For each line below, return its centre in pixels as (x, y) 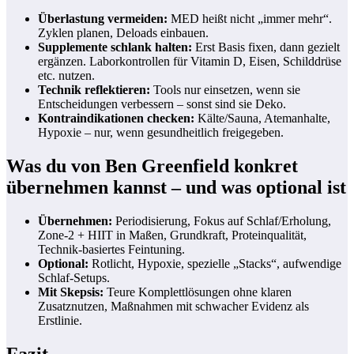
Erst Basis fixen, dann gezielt (266, 47)
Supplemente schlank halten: (115, 47)
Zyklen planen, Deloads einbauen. (123, 33)
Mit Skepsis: (71, 292)
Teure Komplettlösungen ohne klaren (198, 292)
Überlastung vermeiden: (103, 19)
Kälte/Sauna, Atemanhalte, (262, 119)
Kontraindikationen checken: (116, 119)
